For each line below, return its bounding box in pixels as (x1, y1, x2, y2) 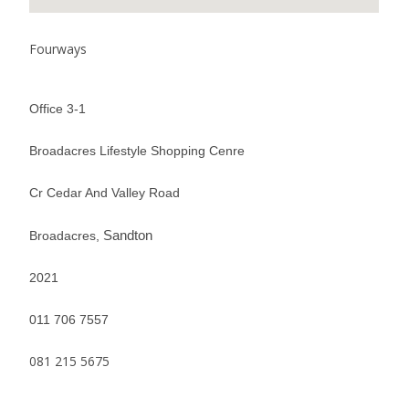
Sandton (103, 227, 153, 243)
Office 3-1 (29, 101, 87, 116)
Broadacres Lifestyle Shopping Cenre (29, 143, 246, 158)
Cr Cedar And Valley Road (29, 185, 181, 200)
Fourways (29, 40, 88, 58)
